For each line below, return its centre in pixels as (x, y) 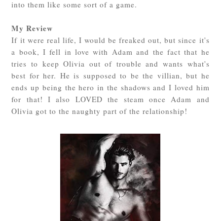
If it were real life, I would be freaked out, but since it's (110, 40)
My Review (32, 28)
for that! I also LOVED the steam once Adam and (110, 99)
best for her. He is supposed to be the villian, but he (110, 75)
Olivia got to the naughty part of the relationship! (100, 111)
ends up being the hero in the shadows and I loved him (110, 87)
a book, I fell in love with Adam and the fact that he (110, 52)
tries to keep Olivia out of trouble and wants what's (110, 63)
